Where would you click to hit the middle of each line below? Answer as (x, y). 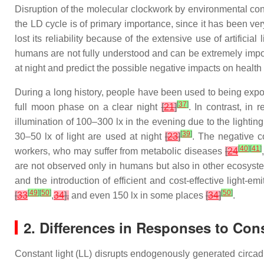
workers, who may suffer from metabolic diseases (120, 151)
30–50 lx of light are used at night (90, 136)
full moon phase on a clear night (88, 107)
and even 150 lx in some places (137, 195)
